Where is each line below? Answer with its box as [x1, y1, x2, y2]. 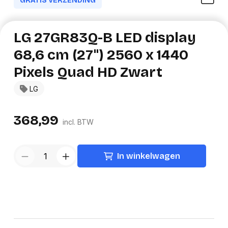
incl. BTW [62, 118, 94, 127]
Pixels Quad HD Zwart [13, 64, 162, 81]
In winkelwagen [117, 151, 180, 161]
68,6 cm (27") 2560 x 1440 [13, 46, 188, 64]
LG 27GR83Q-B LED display [13, 29, 196, 47]
